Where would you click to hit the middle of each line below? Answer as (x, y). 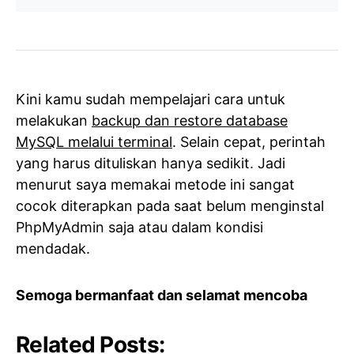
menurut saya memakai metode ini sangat (155, 184)
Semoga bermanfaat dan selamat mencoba (162, 295)
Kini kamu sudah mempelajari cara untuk (151, 99)
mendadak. (53, 248)
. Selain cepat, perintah (249, 141)
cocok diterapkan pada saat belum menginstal (170, 205)
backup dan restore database (190, 120)
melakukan (54, 120)
